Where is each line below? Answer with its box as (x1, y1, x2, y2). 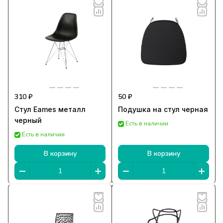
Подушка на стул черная (118, 105, 208, 114)
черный (14, 116, 42, 125)
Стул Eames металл (14, 105, 86, 114)
